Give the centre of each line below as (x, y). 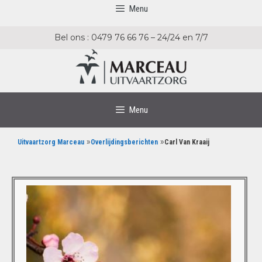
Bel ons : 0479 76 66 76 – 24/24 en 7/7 (131, 37)
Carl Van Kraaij (187, 142)
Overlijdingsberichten (124, 142)
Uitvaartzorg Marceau (51, 142)
